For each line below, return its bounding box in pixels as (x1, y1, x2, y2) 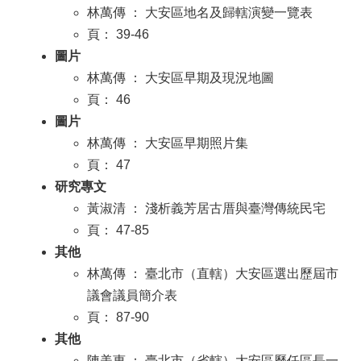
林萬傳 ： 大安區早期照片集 (87, 136, 248, 150)
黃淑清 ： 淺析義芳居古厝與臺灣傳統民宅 (87, 201, 326, 215)
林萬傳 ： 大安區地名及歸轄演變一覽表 (87, 6, 313, 19)
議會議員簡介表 (87, 288, 177, 302)
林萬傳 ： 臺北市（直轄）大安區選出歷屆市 (87, 267, 338, 280)
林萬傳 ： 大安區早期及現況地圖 (87, 71, 274, 85)
